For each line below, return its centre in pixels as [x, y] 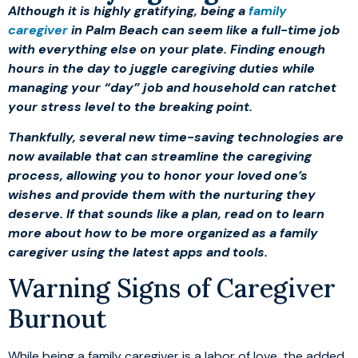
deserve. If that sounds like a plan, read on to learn [166, 213]
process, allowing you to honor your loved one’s [158, 175]
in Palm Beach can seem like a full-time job [204, 30]
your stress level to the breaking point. [130, 106]
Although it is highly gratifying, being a [128, 10]
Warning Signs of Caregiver [172, 288]
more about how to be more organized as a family [163, 233]
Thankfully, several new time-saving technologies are [176, 137]
